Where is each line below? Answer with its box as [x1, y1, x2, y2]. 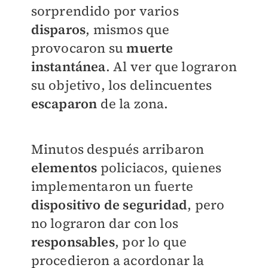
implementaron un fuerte [31, 177, 194, 196]
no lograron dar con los [31, 214, 179, 233]
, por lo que [114, 233, 187, 251]
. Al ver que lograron [105, 57, 237, 76]
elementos [31, 159, 100, 177]
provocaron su [31, 39, 127, 57]
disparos [31, 20, 86, 39]
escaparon [31, 95, 100, 113]
